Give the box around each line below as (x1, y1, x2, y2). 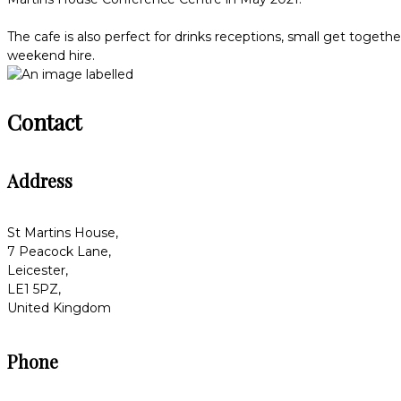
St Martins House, (7, 225, 118, 242)
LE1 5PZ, (7, 281, 61, 298)
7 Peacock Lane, (7, 243, 111, 260)
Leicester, (7, 262, 68, 279)
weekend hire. (7, 47, 95, 64)
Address (7, 168, 73, 193)
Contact (7, 107, 81, 136)
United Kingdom (7, 300, 111, 317)
